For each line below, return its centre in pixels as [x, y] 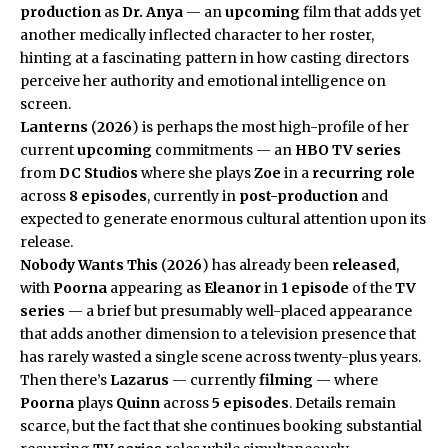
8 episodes [108, 195]
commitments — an [223, 149]
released [364, 264]
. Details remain [342, 402]
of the [372, 287]
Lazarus [139, 379]
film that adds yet [360, 11]
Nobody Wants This [89, 264]
